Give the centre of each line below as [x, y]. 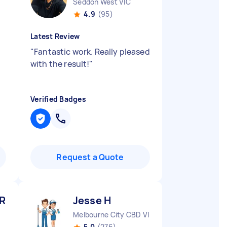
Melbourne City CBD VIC [114, 215]
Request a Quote [90, 157]
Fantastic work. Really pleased [92, 52]
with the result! [60, 64]
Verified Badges [58, 99]
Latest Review [55, 36]
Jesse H [92, 200]
